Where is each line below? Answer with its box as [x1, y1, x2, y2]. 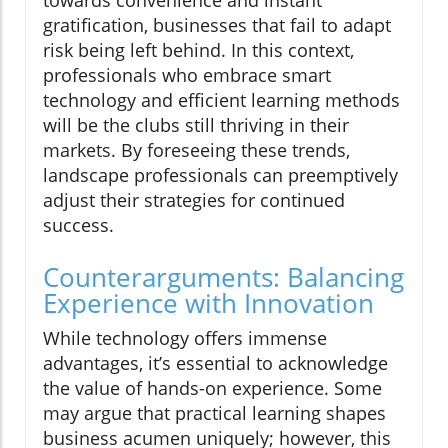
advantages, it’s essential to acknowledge [43, 351, 388, 376]
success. [43, 213, 114, 238]
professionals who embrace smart [43, 63, 331, 88]
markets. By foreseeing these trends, [43, 138, 350, 163]
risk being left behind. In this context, [43, 38, 354, 63]
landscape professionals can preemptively [43, 163, 398, 188]
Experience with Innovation [43, 285, 374, 322]
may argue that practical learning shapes [43, 401, 386, 426]
